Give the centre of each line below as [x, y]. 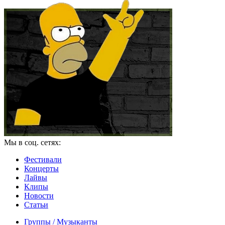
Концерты [41, 169]
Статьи [36, 205]
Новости [39, 196]
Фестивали [43, 160]
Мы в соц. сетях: [32, 143]
